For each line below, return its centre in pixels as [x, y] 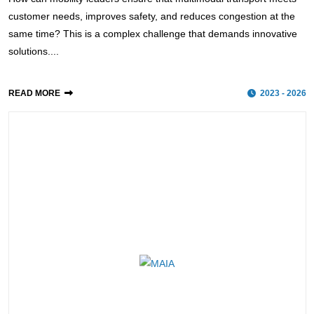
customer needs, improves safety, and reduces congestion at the [151, 16]
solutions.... [33, 52]
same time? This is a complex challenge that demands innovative [152, 34]
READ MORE [34, 94]
